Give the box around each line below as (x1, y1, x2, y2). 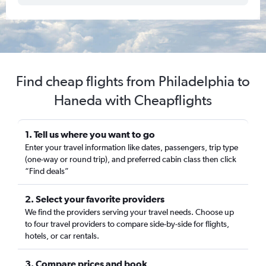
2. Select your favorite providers (25, 194, 164, 204)
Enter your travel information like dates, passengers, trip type (25, 142, 238, 152)
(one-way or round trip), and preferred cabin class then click (25, 154, 236, 164)
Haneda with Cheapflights (54, 91, 212, 109)
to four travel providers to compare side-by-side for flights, (25, 219, 229, 229)
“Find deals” (25, 166, 69, 176)
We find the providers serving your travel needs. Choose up (25, 207, 234, 217)
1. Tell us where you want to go (25, 129, 155, 140)
